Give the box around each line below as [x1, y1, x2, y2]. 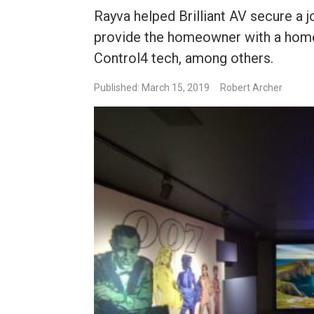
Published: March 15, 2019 [94, 82, 210, 94]
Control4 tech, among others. [94, 50, 274, 67]
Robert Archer [220, 82, 283, 94]
